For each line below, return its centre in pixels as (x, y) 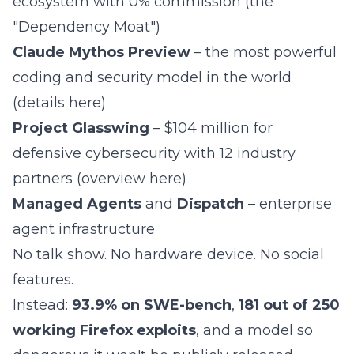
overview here (132, 179)
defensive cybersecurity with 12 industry (154, 153)
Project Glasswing (81, 128)
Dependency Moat (84, 27)
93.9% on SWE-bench (152, 305)
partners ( (47, 179)
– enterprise (288, 204)
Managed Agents (77, 204)
